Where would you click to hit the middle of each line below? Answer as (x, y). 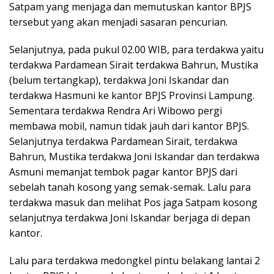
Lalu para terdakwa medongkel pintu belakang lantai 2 (135, 261)
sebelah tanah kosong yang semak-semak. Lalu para (130, 187)
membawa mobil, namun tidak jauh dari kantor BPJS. (129, 126)
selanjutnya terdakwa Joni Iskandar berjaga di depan (130, 218)
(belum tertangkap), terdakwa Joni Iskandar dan (119, 80)
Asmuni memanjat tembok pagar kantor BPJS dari (123, 172)
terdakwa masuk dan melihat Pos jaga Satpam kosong (133, 203)
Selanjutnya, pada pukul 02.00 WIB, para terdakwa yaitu (136, 50)
